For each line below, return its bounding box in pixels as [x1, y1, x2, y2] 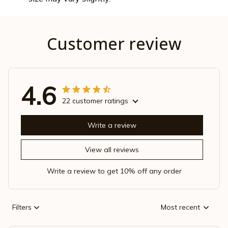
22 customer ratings [62, 96, 128, 105]
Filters [12, 203, 32, 212]
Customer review [47, 32, 181, 54]
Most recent [161, 203, 200, 212]
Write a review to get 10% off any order [46, 166, 182, 176]
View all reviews [85, 145, 139, 155]
